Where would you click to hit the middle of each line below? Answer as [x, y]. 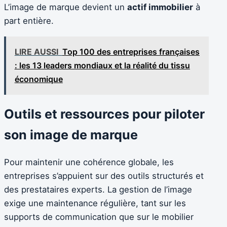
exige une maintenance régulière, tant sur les [95, 203]
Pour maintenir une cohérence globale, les [89, 162]
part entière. [29, 21]
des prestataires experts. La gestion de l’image [98, 190]
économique [39, 79]
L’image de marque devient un [66, 7]
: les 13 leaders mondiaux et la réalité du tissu [102, 65]
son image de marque [71, 135]
